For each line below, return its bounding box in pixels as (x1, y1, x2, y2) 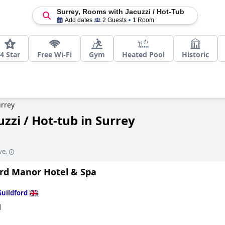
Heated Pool (122, 50, 165, 59)
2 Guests (102, 17, 127, 24)
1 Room (132, 17, 154, 24)
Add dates (64, 17, 92, 24)
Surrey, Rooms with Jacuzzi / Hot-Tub (56, 8, 184, 16)
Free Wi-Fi (37, 50, 72, 59)
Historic (182, 50, 209, 59)
